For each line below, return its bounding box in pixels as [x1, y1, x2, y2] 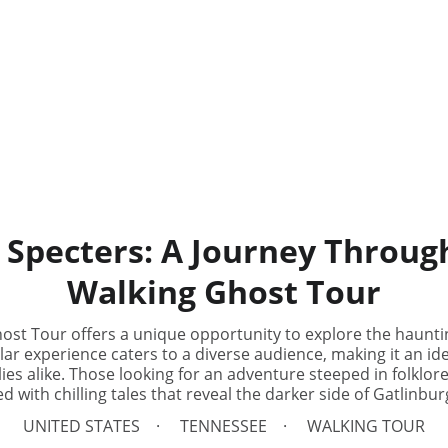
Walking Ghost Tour [67, 270, 381, 313]
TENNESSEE [180, 415, 267, 437]
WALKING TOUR [307, 415, 425, 437]
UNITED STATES [23, 415, 140, 437]
